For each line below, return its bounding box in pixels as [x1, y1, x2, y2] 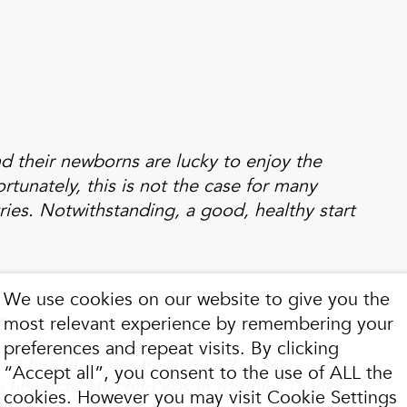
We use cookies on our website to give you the [4, 287, 390, 312]
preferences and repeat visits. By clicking [4, 336, 339, 361]
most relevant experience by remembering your [4, 312, 393, 336]
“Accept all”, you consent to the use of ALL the [4, 361, 392, 385]
